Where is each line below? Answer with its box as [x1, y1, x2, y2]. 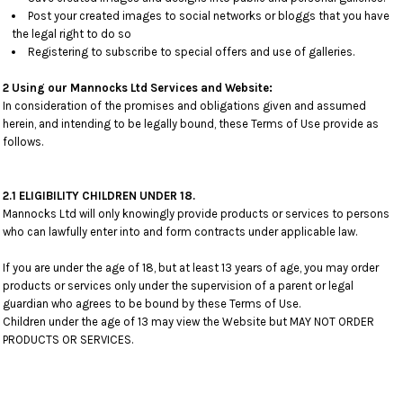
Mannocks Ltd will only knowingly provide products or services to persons [3, 207, 390, 220]
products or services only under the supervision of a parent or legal [3, 279, 354, 292]
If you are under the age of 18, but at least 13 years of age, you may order [3, 261, 379, 274]
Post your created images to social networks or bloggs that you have [28, 9, 390, 22]
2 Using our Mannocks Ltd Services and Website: [3, 81, 273, 94]
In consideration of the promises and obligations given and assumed [3, 99, 366, 112]
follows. [3, 135, 43, 148]
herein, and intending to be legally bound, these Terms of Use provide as [3, 117, 379, 130]
